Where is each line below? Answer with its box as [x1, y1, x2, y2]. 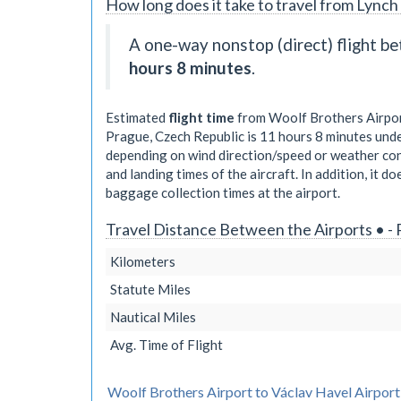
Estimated [106, 108, 168, 125]
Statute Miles [110, 281, 191, 297]
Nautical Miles [110, 309, 196, 325]
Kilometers [110, 253, 175, 269]
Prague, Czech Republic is [106, 127, 260, 144]
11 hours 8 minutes [260, 127, 372, 144]
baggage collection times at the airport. [106, 183, 340, 200]
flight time [168, 108, 235, 125]
